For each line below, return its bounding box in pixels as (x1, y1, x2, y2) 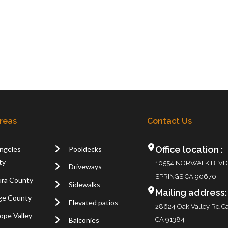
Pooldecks (68, 144, 102, 153)
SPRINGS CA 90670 (155, 172, 216, 180)
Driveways (68, 162, 102, 171)
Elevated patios (68, 197, 118, 207)
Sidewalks (68, 180, 100, 189)
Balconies (68, 215, 99, 224)
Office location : (155, 144, 223, 155)
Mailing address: (155, 187, 227, 198)
